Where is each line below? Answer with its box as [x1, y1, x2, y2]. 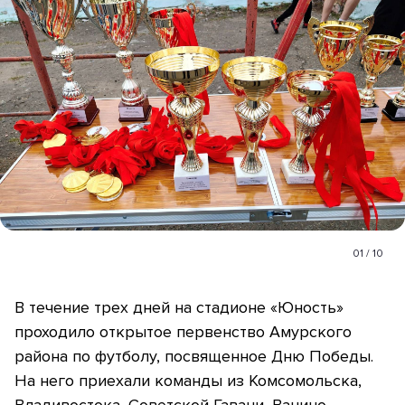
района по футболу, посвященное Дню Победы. [14, 346, 373, 367]
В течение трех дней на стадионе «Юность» [14, 297, 344, 318]
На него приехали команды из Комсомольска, [14, 371, 362, 391]
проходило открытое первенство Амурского [14, 322, 352, 343]
